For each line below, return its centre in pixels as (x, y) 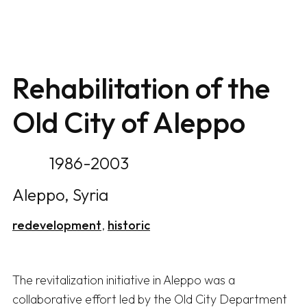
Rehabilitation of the (141, 88)
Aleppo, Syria (60, 195)
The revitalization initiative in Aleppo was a (124, 280)
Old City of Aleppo (129, 123)
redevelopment (57, 225)
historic (129, 225)
